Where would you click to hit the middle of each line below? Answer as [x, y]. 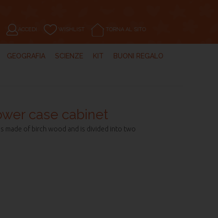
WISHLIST [71, 29]
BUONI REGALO [138, 56]
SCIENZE [69, 56]
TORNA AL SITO [125, 29]
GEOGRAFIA [26, 56]
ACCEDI [27, 29]
